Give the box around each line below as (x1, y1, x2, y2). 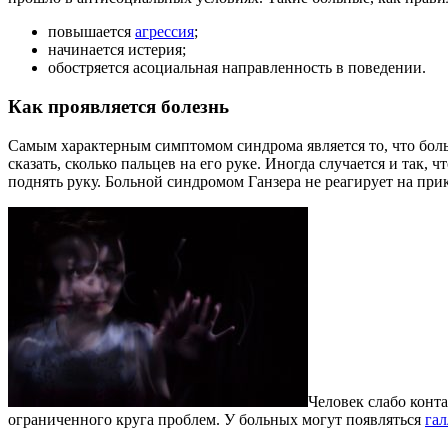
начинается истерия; (48, 41, 186, 59)
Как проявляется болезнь (8, 95, 229, 117)
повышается (48, 23, 135, 41)
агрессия (135, 23, 194, 41)
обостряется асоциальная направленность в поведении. (48, 59, 426, 77)
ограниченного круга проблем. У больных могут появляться (8, 410, 425, 428)
